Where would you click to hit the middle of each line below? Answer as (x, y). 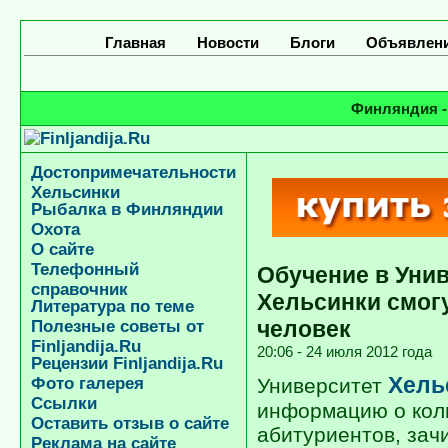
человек (304, 328)
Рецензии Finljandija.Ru (127, 363)
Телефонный (85, 269)
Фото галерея (87, 383)
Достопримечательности (133, 172)
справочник (79, 288)
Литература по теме (112, 306)
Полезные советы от (117, 326)
